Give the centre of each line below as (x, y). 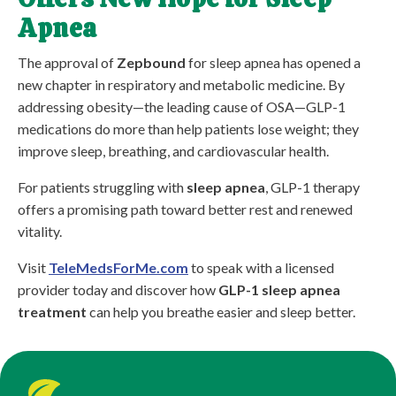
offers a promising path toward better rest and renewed (185, 209)
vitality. (40, 232)
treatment (52, 312)
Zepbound (151, 63)
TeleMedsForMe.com (118, 268)
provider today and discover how (118, 290)
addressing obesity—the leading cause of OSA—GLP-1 (182, 107)
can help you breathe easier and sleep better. (221, 312)
